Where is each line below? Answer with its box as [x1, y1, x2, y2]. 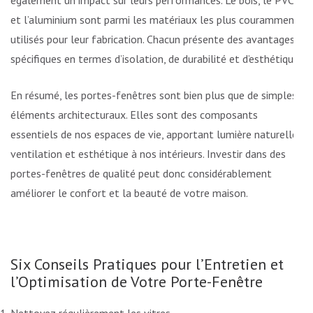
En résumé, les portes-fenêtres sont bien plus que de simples [10, 88, 297, 103]
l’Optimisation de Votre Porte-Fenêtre [10, 272, 263, 292]
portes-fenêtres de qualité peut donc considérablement [10, 166, 272, 181]
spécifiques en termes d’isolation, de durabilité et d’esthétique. [10, 52, 301, 66]
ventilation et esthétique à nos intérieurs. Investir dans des [10, 147, 286, 161]
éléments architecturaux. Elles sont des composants [10, 108, 258, 122]
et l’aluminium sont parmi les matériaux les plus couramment [10, 13, 299, 27]
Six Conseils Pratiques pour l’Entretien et [10, 254, 284, 275]
